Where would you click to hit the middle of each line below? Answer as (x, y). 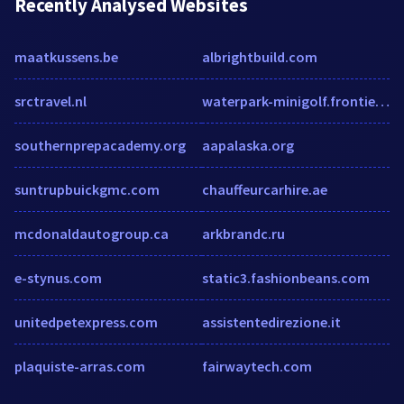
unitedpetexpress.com (86, 321)
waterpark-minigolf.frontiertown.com (382, 101)
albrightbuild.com (260, 56)
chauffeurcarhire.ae (265, 189)
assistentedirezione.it (271, 321)
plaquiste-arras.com (80, 366)
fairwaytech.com (257, 366)
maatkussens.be (66, 56)
